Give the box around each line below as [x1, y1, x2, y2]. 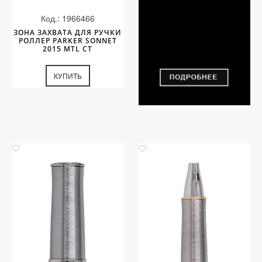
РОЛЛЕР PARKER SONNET [18, 36, 117, 46]
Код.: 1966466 [40, 12, 95, 24]
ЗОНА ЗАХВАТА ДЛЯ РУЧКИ [13, 27, 122, 37]
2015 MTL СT [43, 44, 93, 54]
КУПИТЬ [53, 71, 82, 81]
